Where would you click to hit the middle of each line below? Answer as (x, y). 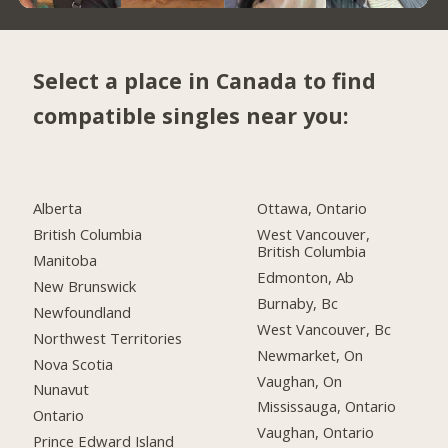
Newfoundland (82, 311)
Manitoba (65, 259)
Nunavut (61, 389)
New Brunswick (85, 285)
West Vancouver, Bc (324, 328)
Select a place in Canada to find (205, 81)
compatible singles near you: (191, 116)
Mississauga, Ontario (327, 406)
